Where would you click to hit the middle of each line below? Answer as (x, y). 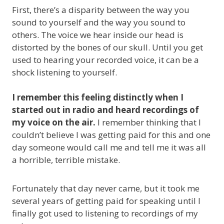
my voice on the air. (55, 122)
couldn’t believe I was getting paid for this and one (111, 135)
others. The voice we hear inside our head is (98, 35)
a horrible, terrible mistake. (66, 160)
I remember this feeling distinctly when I (98, 97)
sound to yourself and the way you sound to (99, 22)
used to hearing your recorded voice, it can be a (105, 60)
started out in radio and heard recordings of (105, 110)
